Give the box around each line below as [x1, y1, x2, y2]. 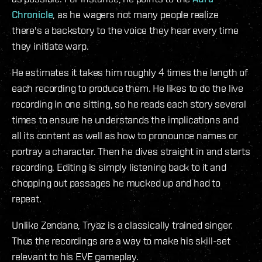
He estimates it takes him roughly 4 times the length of [12, 66, 249, 79]
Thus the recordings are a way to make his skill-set [12, 235, 230, 247]
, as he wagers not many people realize [53, 8, 219, 21]
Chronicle [12, 8, 53, 21]
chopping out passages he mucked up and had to [12, 177, 220, 189]
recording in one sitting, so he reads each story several [12, 98, 246, 111]
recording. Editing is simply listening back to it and [12, 161, 226, 174]
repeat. [12, 192, 42, 205]
